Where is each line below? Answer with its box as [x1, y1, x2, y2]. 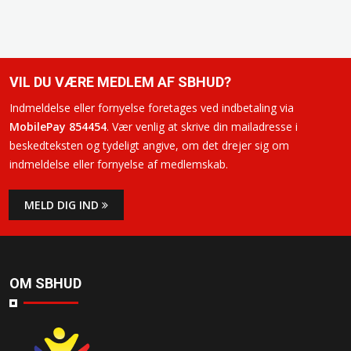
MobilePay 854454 [9, 118, 107, 134]
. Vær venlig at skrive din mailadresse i [107, 118, 298, 134]
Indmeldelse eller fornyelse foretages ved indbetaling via [9, 100, 294, 115]
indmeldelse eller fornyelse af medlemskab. [9, 156, 228, 172]
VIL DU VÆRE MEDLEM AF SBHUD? [9, 73, 231, 90]
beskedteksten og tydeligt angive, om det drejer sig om [9, 137, 289, 153]
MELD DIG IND [24, 197, 102, 212]
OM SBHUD [9, 274, 81, 291]
